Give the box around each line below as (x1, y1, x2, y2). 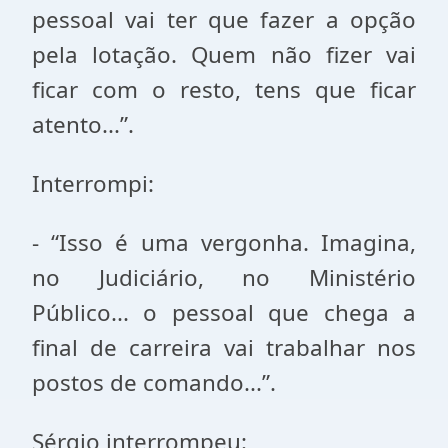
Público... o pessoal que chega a (32, 297, 416, 328)
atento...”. (32, 109, 134, 140)
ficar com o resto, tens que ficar (32, 74, 416, 105)
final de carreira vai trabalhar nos (32, 332, 416, 363)
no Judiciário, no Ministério (32, 262, 416, 293)
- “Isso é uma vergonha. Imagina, (32, 227, 416, 258)
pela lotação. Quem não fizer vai (32, 39, 416, 70)
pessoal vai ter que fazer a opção (32, 4, 416, 35)
